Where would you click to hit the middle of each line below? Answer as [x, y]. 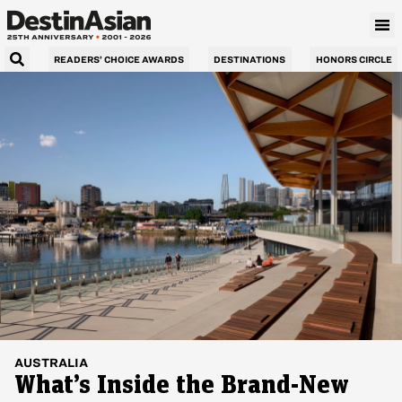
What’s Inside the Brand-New [182, 385]
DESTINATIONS [250, 59]
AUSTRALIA [51, 363]
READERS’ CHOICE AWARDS [118, 59]
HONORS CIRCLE [354, 59]
